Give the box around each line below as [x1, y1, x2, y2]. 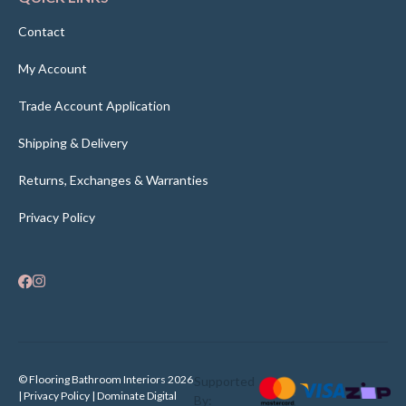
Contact [18, 24, 65, 40]
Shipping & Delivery [18, 135, 128, 151]
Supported [194, 373, 256, 390]
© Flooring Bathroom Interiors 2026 [18, 372, 193, 387]
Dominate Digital [97, 389, 177, 403]
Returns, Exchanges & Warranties [18, 172, 208, 188]
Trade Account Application [18, 98, 170, 114]
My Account [18, 61, 87, 77]
